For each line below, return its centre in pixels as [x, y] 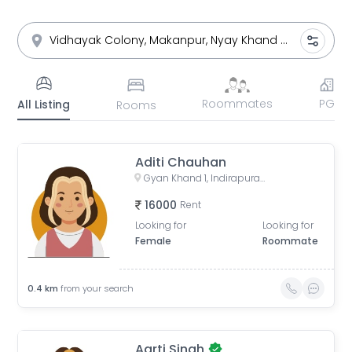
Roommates [238, 104]
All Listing [44, 104]
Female [154, 241]
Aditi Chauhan [181, 162]
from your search [97, 288]
